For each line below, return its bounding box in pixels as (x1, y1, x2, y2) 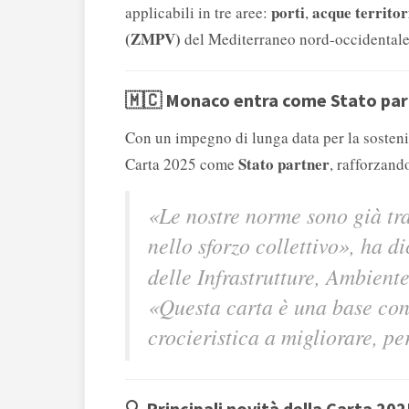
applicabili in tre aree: (125, 2, 271, 24)
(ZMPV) (125, 27, 181, 51)
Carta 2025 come (125, 153, 238, 175)
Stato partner (238, 152, 330, 176)
